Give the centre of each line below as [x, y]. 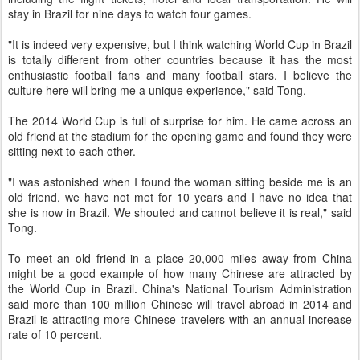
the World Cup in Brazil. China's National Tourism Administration [180, 288]
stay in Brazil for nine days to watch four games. [130, 14]
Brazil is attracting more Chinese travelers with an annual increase [180, 319]
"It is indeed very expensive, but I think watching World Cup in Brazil [180, 44]
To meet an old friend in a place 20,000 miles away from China [180, 258]
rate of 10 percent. [55, 334]
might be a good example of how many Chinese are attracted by [180, 273]
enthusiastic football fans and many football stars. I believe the [180, 75]
